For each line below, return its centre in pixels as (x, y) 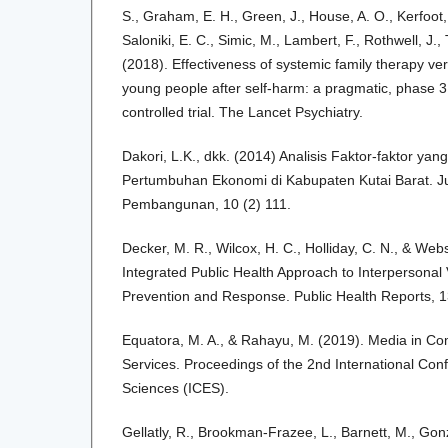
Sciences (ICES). (175, 387)
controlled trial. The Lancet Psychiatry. (242, 111)
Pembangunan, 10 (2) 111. (206, 203)
